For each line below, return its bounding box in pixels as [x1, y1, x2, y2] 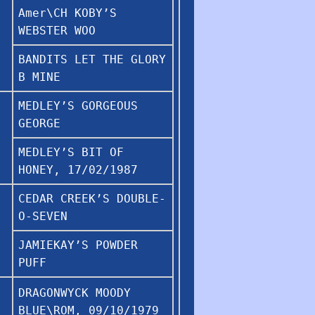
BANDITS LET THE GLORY [18, 52, 166, 66]
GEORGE [18, 116, 60, 130]
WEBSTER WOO [18, 23, 96, 37]
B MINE [18, 70, 60, 84]
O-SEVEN [18, 209, 67, 223]
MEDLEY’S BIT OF [18, 145, 124, 159]
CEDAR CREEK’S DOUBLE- [18, 191, 166, 205]
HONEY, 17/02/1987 [18, 162, 138, 176]
